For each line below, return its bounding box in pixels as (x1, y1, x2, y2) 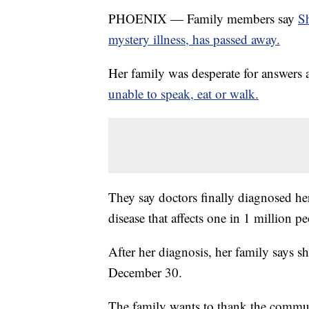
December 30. (108, 263, 182, 281)
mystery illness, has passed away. (108, 30, 280, 48)
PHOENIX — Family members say (108, 10, 298, 28)
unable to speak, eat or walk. (108, 85, 259, 103)
